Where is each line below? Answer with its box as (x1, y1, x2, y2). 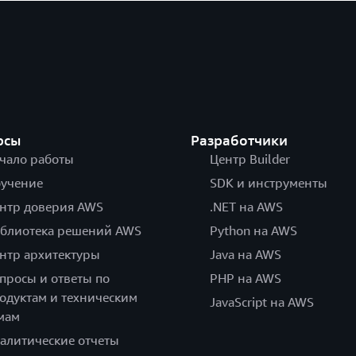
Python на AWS (209, 222, 297, 239)
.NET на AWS (209, 199, 283, 215)
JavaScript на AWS (209, 294, 314, 311)
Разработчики (190, 131, 288, 149)
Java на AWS (209, 246, 281, 263)
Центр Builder (209, 151, 290, 168)
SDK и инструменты (209, 175, 327, 192)
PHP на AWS (209, 270, 281, 287)
